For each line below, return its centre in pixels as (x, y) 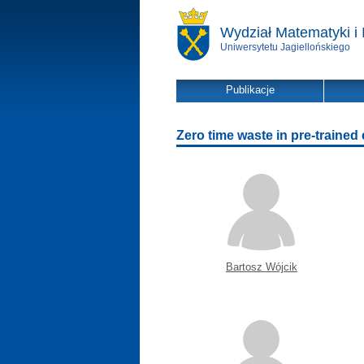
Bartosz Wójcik (262, 267)
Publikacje (250, 90)
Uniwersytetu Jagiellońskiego (285, 47)
